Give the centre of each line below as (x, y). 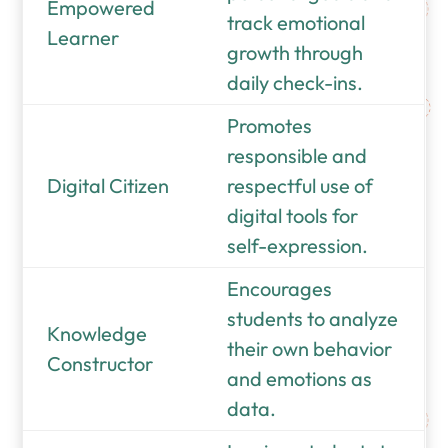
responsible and (297, 155)
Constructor (100, 363)
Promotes (270, 125)
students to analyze (313, 318)
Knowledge (97, 333)
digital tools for (293, 215)
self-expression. (298, 245)
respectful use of (300, 185)
